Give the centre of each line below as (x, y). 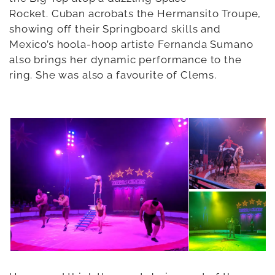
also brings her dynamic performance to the (126, 60)
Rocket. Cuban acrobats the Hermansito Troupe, (135, 14)
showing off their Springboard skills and (115, 29)
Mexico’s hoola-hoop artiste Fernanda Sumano (131, 44)
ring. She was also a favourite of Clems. (113, 75)
